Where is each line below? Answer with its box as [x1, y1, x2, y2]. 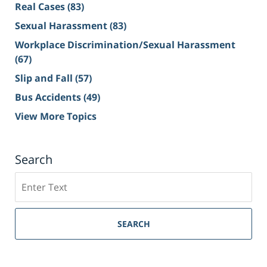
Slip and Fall [15, 72, 75, 85]
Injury [14, 229, 43, 243]
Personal [14, 215, 56, 229]
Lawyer [14, 244, 49, 257]
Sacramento [14, 201, 72, 215]
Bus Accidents [15, 91, 83, 104]
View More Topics [15, 110, 97, 123]
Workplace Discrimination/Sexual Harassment [15, 38, 235, 52]
